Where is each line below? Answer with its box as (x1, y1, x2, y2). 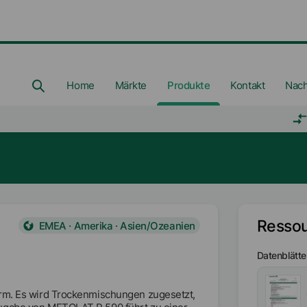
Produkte (167, 78, 210, 92)
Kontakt (230, 78, 265, 92)
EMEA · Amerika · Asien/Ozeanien (38, 219, 195, 232)
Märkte (114, 78, 147, 92)
